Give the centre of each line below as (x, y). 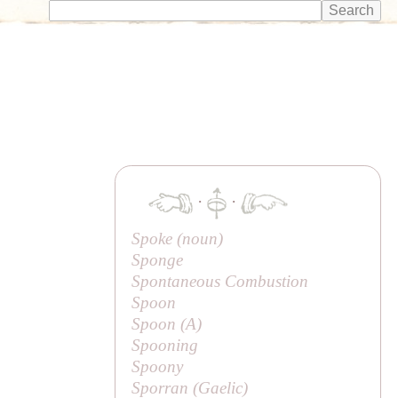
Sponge (158, 259)
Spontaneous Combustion (220, 281)
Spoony (158, 366)
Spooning (165, 345)
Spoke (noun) (178, 238)
